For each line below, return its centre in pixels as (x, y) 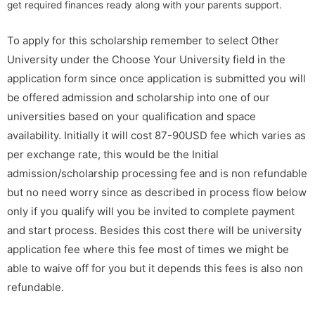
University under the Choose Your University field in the (146, 59)
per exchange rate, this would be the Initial (113, 154)
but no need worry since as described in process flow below (157, 192)
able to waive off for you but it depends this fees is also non (155, 268)
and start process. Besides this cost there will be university (154, 230)
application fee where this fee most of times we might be (148, 249)
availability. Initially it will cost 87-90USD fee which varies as (156, 135)
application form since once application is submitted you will (156, 78)
